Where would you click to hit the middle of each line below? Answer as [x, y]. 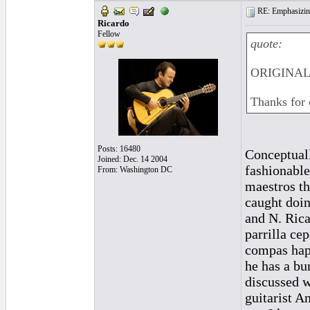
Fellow [109, 34]
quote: [266, 44]
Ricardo [113, 23]
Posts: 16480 [119, 149]
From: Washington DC [135, 170]
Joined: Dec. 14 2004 [133, 159]
